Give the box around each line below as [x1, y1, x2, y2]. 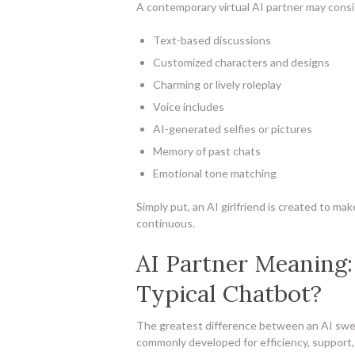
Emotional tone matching [153, 166, 277, 180]
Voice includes [153, 99, 224, 113]
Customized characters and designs [153, 55, 330, 69]
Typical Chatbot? [136, 277, 322, 308]
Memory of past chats [153, 143, 261, 158]
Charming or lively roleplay [153, 77, 281, 91]
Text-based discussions [153, 32, 271, 47]
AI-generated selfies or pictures [153, 121, 312, 136]
